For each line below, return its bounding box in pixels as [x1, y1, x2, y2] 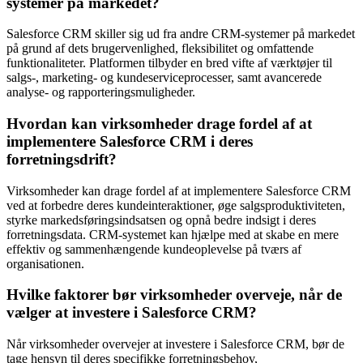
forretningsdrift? [6, 150, 117, 168]
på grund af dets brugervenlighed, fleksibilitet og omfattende [6, 41, 314, 56]
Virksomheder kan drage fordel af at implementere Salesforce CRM [6, 183, 351, 198]
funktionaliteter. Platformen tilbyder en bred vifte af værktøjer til [6, 56, 332, 70]
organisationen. [6, 256, 84, 271]
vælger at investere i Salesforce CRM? [6, 304, 257, 322]
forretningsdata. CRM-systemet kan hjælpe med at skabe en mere [6, 227, 339, 241]
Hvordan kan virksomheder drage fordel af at [6, 114, 312, 132]
